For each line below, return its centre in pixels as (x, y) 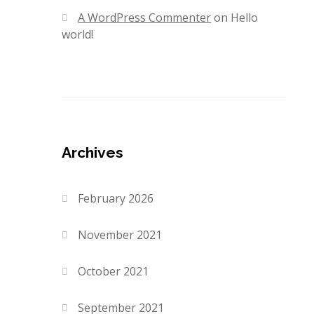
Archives (93, 153)
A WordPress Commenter (145, 18)
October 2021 (114, 272)
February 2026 (116, 199)
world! (77, 35)
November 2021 (120, 235)
